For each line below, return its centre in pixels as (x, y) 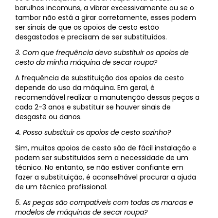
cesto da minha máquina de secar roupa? (86, 63)
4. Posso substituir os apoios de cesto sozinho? (93, 133)
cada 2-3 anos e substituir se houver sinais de (93, 107)
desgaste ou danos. (49, 117)
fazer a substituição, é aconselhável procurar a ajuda (106, 177)
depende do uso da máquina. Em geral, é (85, 88)
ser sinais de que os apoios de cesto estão (87, 27)
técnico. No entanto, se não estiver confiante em (100, 168)
